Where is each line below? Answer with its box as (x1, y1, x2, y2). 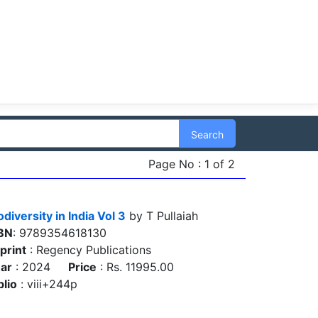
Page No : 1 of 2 (148, 157, 235, 171)
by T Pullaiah (126, 209, 198, 223)
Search (191, 128, 224, 141)
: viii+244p (17, 277, 77, 291)
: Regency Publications (26, 243, 151, 257)
